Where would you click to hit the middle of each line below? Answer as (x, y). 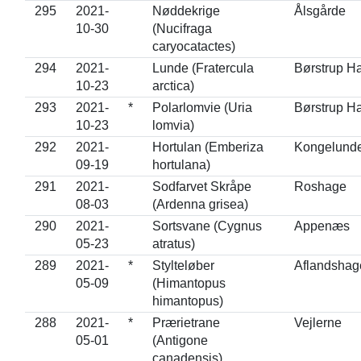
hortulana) (181, 165)
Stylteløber (183, 266)
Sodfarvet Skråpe (201, 187)
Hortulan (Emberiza (207, 147)
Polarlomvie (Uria (202, 108)
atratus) (173, 244)
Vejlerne (317, 323)
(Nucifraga (182, 29)
